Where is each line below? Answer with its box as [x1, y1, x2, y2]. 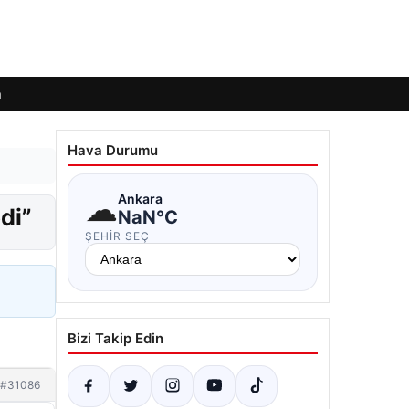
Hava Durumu [68, 142, 158, 159]
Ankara [118, 190, 163, 206]
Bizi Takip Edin [68, 330, 163, 347]
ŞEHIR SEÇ [85, 229, 150, 243]
